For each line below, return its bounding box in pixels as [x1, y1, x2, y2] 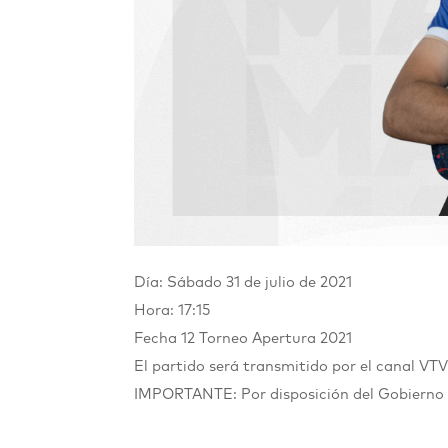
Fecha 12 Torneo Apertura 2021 [134, 330, 353, 346]
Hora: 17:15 [134, 302, 211, 318]
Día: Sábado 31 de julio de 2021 [134, 274, 353, 290]
